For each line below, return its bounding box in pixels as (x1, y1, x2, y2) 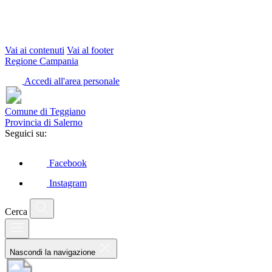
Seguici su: (5, 128, 47, 139)
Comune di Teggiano (5, 106, 86, 117)
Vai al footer (67, 44, 114, 55)
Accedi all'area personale (24, 75, 120, 86)
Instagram (49, 177, 87, 188)
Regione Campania (5, 55, 78, 66)
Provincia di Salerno (5, 117, 83, 128)
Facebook (49, 157, 87, 168)
